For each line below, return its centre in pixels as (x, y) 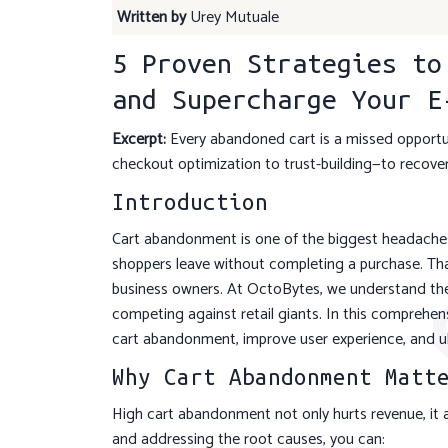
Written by (151, 18)
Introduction (190, 202)
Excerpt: (139, 140)
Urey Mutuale (232, 18)
